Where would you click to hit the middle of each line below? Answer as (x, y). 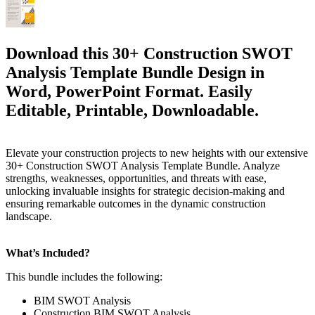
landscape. (29, 216)
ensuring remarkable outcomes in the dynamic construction (136, 203)
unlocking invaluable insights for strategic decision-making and (145, 191)
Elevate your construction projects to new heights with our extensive (157, 153)
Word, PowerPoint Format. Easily (129, 91)
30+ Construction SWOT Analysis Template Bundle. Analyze (143, 165)
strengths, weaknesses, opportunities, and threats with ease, (136, 178)
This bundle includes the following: (84, 276)
